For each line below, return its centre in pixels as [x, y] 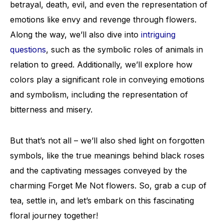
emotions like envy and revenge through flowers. [103, 19]
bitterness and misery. [51, 109]
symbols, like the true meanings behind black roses [107, 155]
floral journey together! [54, 215]
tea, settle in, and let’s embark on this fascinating [102, 200]
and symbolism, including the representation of [99, 94]
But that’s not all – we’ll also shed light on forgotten [107, 140]
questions [28, 49]
